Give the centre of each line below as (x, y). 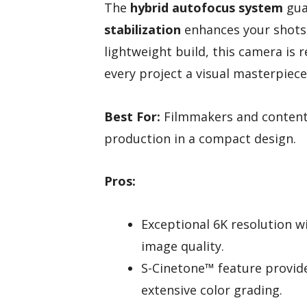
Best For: (132, 116)
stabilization (143, 30)
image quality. (183, 246)
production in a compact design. (200, 138)
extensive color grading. (212, 290)
